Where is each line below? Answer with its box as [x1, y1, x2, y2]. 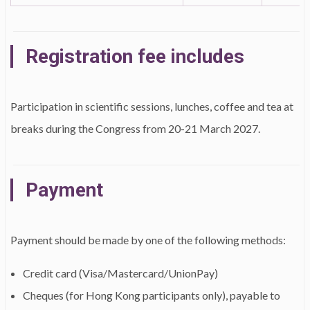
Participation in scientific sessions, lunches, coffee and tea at [10, 100, 293, 113]
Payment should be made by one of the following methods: [10, 233, 286, 246]
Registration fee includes [26, 45, 244, 68]
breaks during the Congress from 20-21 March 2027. [10, 122, 262, 135]
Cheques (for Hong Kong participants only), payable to [23, 289, 280, 302]
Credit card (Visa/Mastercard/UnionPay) [23, 266, 218, 280]
